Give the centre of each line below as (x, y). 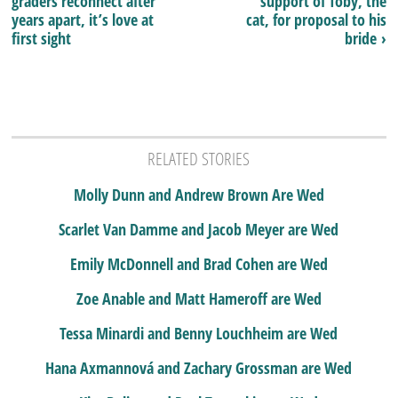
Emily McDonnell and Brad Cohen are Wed (199, 263)
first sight (42, 38)
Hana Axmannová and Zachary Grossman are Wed (199, 367)
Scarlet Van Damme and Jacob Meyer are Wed (199, 229)
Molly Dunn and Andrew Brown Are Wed (199, 194)
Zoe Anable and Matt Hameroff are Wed (199, 298)
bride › (365, 38)
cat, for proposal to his (316, 19)
